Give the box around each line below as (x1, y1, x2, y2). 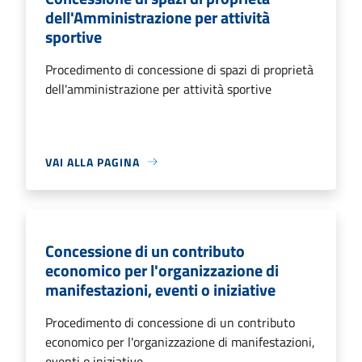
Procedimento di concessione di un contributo (45, 312, 295, 332)
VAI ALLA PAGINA (45, 153, 140, 170)
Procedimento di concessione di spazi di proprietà (45, 59, 314, 79)
